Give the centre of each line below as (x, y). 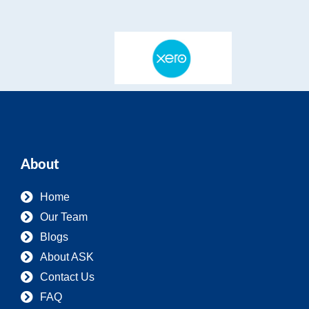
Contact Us (67, 277)
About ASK (67, 257)
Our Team (63, 217)
